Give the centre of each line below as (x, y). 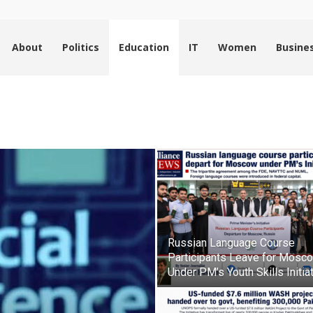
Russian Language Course (231, 243)
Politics (81, 47)
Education (144, 47)
